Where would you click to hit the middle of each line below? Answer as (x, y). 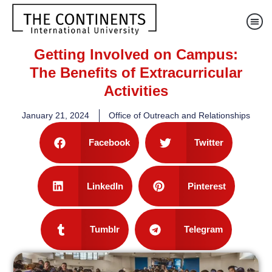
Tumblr (104, 229)
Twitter (209, 143)
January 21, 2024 (56, 116)
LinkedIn (105, 186)
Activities (136, 91)
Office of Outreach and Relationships (179, 116)
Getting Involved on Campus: (136, 55)
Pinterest (206, 186)
